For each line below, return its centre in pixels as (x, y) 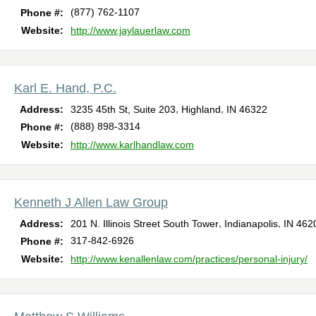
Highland (201, 110)
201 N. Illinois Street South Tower (145, 224)
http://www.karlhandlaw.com (132, 145)
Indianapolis (251, 224)
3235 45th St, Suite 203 (123, 110)
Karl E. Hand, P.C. (65, 89)
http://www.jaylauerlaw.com (130, 31)
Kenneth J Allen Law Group (91, 203)
